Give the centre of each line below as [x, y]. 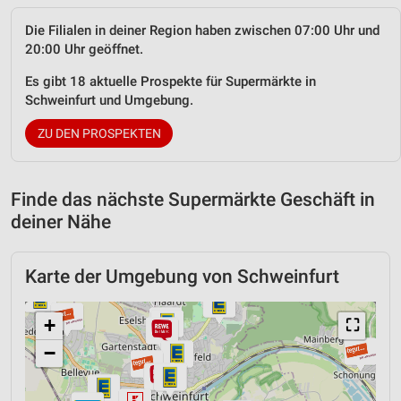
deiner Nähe [61, 222]
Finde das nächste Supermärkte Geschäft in [193, 200]
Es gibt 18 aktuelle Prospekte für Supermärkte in [171, 82]
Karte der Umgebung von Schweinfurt [182, 277]
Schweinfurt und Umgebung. [109, 101]
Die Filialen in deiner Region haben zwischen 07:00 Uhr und [202, 31]
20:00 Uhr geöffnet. [84, 50]
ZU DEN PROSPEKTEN [99, 134]
